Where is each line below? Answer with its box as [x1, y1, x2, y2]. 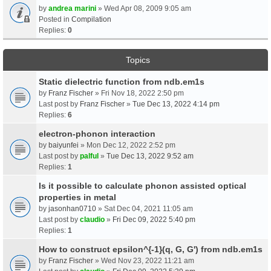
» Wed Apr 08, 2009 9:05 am [96, 4, 191, 13]
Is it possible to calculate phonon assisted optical [39, 180, 246, 191]
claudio [80, 215, 105, 224]
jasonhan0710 [48, 204, 96, 213]
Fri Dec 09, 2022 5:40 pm [113, 215, 195, 224]
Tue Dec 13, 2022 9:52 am [106, 151, 194, 160]
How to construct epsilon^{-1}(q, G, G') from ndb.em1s [39, 244, 263, 254]
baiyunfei [48, 140, 79, 149]
